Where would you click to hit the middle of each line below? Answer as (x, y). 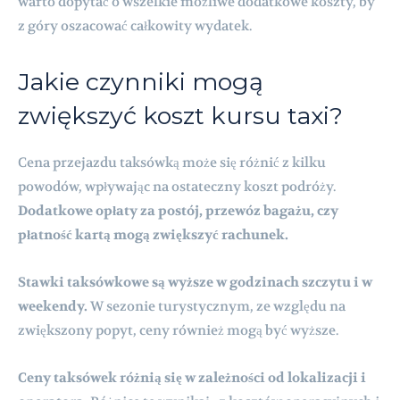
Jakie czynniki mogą (141, 81)
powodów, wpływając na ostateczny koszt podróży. (177, 186)
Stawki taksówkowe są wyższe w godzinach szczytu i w (195, 282)
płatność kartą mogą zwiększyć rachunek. (153, 234)
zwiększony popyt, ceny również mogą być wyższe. (178, 330)
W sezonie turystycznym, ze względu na (217, 306)
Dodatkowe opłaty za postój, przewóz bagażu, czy (178, 210)
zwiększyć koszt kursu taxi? (180, 115)
